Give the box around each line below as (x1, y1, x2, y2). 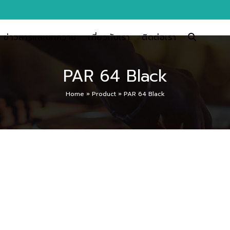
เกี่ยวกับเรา (88, 31, 130, 44)
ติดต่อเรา (142, 31, 177, 44)
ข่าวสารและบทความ (4, 31, 76, 44)
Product (91, 89, 116, 99)
